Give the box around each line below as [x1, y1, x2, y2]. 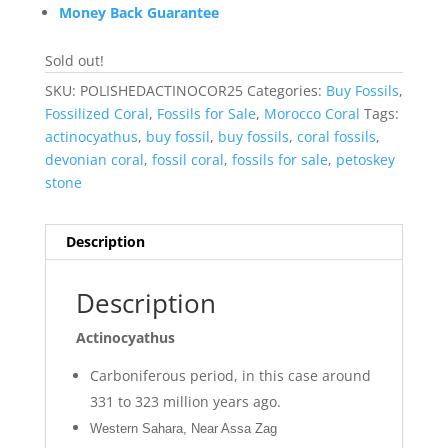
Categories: [246, 81, 326, 101]
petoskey [335, 150, 395, 170]
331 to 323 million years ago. [89, 392, 281, 412]
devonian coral [44, 150, 144, 170]
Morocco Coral [263, 104, 360, 124]
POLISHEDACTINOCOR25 [79, 81, 243, 101]
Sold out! [44, 51, 104, 71]
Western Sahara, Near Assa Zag [89, 421, 277, 437]
